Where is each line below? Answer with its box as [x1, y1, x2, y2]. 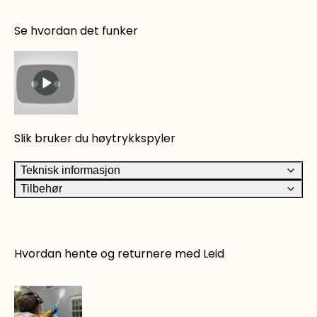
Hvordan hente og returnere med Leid [14, 246, 224, 263]
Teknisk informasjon [21, 163, 120, 176]
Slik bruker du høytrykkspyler [14, 129, 175, 146]
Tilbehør [21, 182, 62, 195]
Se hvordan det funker [14, 22, 138, 39]
